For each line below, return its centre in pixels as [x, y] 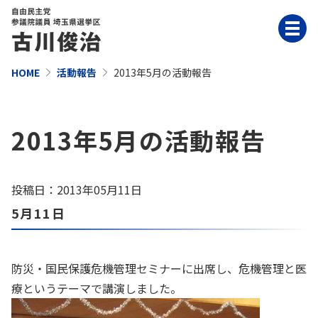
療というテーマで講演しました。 [97, 288]
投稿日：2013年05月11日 [77, 190]
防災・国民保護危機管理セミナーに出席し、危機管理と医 [159, 268]
